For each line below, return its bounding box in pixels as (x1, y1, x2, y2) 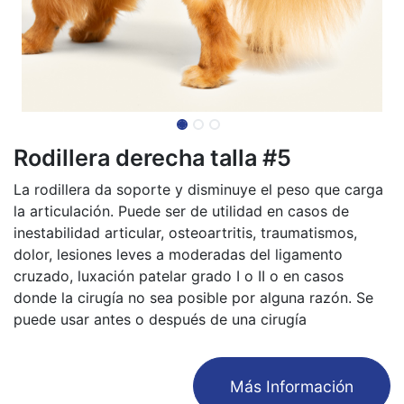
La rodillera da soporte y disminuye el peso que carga (14, 180, 383, 198)
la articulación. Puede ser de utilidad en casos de (14, 202, 349, 220)
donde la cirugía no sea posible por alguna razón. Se (14, 289, 373, 307)
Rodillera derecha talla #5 (14, 144, 291, 171)
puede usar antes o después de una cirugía (14, 310, 307, 328)
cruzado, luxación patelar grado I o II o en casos (14, 267, 344, 285)
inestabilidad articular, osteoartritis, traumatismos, (14, 224, 357, 242)
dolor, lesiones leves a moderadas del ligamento (14, 245, 343, 263)
